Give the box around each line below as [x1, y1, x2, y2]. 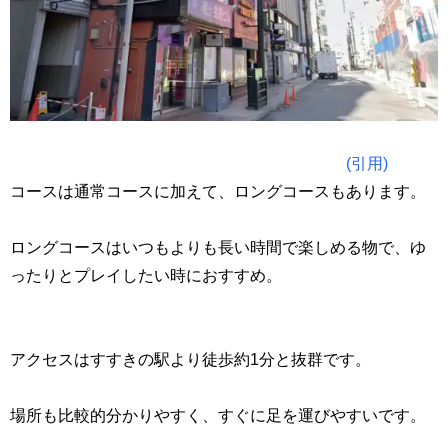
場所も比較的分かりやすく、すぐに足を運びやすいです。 [10, 407, 426, 424]
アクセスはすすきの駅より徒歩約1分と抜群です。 [10, 351, 371, 368]
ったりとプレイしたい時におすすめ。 [10, 267, 282, 284]
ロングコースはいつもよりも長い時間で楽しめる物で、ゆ [10, 239, 426, 256]
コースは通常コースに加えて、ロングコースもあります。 [10, 183, 426, 200]
